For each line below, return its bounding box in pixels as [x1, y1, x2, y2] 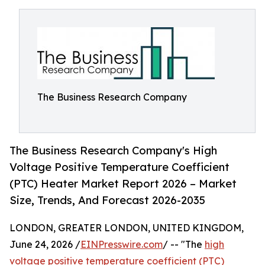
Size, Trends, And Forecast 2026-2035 [9, 193, 205, 207]
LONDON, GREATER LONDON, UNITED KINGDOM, [9, 222, 244, 234]
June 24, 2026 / [9, 238, 80, 251]
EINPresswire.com [80, 238, 163, 251]
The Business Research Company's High [9, 144, 217, 157]
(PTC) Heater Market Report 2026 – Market [9, 177, 237, 190]
